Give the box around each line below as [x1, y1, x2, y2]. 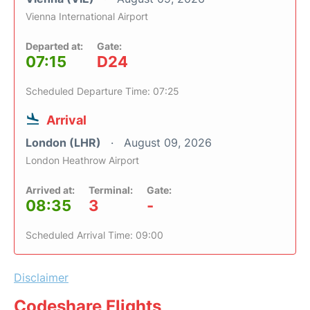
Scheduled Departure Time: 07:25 [26, 85, 179, 98]
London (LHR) [26, 136, 104, 150]
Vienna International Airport [26, 10, 148, 23]
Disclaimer [14, 271, 69, 285]
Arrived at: [26, 184, 75, 197]
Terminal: [89, 184, 133, 197]
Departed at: [26, 40, 83, 53]
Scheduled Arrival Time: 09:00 [26, 229, 163, 241]
